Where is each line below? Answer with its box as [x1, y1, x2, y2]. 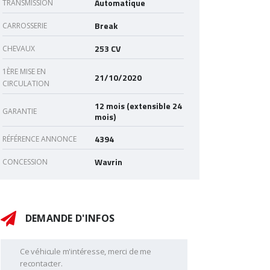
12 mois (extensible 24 [95, 99, 182, 113]
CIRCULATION [2, 78, 49, 89]
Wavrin [95, 155, 122, 169]
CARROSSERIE [2, 20, 47, 31]
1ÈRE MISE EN [2, 66, 46, 77]
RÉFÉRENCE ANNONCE [2, 134, 77, 145]
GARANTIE [2, 106, 37, 117]
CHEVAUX [2, 43, 35, 54]
